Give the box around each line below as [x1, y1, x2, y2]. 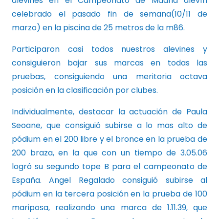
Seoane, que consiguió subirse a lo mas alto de [12, 119, 207, 131]
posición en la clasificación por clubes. [12, 84, 158, 96]
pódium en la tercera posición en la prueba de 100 [12, 188, 207, 199]
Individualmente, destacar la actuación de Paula [12, 106, 207, 117]
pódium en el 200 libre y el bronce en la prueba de [12, 133, 207, 145]
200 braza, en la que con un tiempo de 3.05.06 [12, 147, 207, 158]
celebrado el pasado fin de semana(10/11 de [12, 8, 207, 20]
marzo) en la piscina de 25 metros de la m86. [12, 22, 185, 33]
